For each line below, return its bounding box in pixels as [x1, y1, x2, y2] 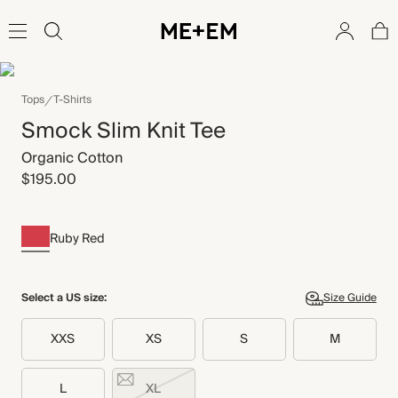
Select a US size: [21, 288, 107, 307]
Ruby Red [50, 227, 105, 250]
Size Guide [322, 289, 377, 307]
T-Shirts [53, 91, 92, 109]
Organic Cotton [21, 146, 123, 171]
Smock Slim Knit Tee [21, 113, 226, 149]
